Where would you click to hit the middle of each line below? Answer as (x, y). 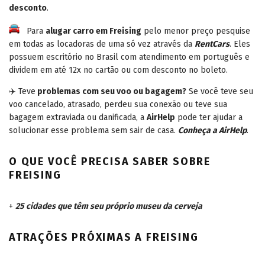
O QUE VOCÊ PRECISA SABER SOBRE (110, 162)
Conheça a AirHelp (212, 131)
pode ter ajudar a (209, 118)
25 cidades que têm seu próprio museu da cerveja (109, 206)
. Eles (240, 44)
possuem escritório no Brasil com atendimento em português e (129, 57)
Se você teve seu (220, 92)
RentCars (212, 44)
